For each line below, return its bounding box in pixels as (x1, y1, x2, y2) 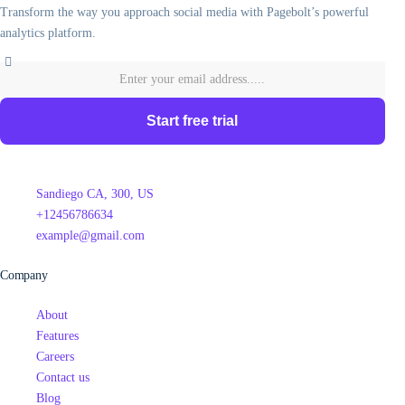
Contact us (36, 371, 89, 385)
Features (36, 329, 79, 344)
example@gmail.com (36, 229, 145, 243)
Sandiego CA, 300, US (36, 187, 154, 202)
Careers (36, 350, 74, 364)
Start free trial (146, 113, 239, 129)
